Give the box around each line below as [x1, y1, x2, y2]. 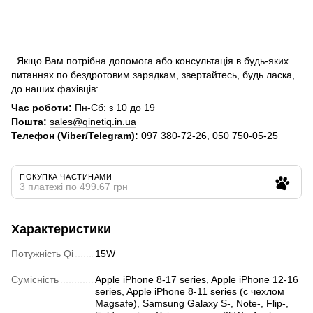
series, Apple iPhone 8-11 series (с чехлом [95, 286, 284, 298]
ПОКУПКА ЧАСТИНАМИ [20, 173, 112, 182]
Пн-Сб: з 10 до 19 [72, 102, 155, 114]
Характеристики [11, 222, 111, 237]
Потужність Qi [11, 248, 73, 260]
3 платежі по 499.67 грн [20, 181, 128, 193]
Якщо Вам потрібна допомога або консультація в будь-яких [11, 55, 289, 67]
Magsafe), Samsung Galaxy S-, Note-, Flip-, [95, 298, 289, 310]
